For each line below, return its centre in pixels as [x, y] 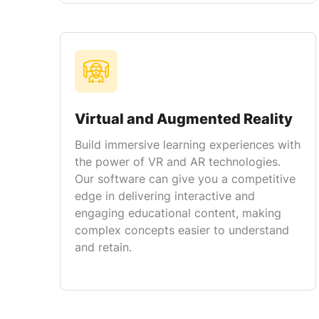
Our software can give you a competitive [185, 179]
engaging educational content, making [178, 213]
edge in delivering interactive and [165, 196]
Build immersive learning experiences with [188, 145]
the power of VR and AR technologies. [178, 162]
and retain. [103, 247]
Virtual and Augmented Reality [184, 119]
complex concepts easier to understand [182, 230]
